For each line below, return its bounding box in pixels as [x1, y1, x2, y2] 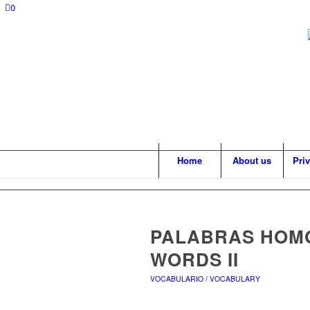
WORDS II [150, 246, 239, 272]
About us [232, 154, 271, 167]
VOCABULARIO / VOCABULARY [150, 273, 260, 284]
